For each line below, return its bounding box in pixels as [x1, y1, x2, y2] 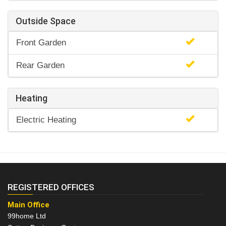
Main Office [8, 200, 49, 210]
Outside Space [16, 16, 76, 27]
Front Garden [16, 38, 66, 48]
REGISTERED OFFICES [8, 182, 94, 193]
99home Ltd [8, 212, 46, 220]
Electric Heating [16, 115, 76, 125]
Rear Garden [16, 61, 65, 71]
